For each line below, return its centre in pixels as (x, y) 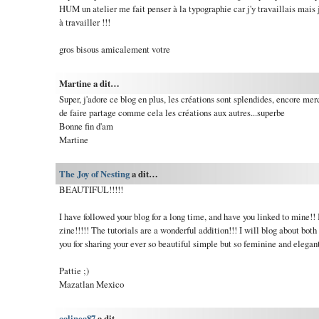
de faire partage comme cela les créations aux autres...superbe (172, 113)
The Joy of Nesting (94, 174)
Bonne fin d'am (86, 126)
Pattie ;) (74, 271)
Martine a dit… (89, 84)
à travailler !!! (84, 22)
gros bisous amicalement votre (114, 49)
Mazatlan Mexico (91, 284)
